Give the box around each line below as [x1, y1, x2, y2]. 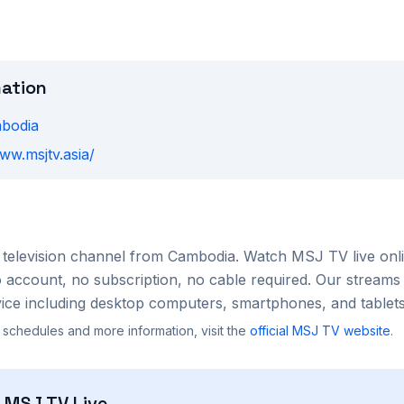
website [340, 323, 390, 338]
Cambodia [168, 247, 235, 265]
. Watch [235, 247, 291, 265]
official [250, 323, 292, 338]
